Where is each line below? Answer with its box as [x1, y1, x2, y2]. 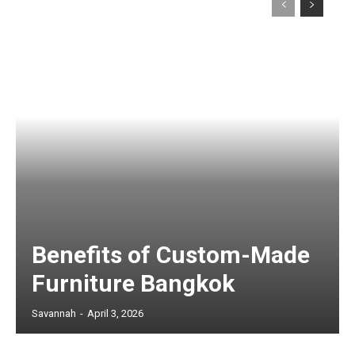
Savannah [32, 307, 76, 319]
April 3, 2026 [87, 307, 143, 319]
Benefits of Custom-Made [32, 240, 310, 269]
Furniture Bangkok [32, 269, 235, 297]
